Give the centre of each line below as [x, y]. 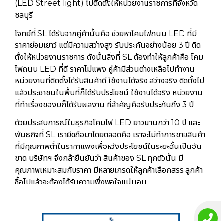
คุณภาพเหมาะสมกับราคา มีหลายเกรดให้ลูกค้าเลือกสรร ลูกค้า [109, 170]
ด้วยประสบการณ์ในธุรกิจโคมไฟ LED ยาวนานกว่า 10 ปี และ [107, 122]
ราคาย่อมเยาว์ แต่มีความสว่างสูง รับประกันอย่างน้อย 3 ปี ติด [108, 45]
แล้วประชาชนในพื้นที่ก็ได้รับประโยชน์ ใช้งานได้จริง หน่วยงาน [109, 92]
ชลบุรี [24, 15]
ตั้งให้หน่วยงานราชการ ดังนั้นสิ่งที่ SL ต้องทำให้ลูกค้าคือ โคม [109, 57]
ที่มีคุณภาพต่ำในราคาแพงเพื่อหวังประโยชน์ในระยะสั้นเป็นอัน [108, 146]
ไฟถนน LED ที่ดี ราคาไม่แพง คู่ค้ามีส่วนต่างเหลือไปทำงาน [105, 69]
